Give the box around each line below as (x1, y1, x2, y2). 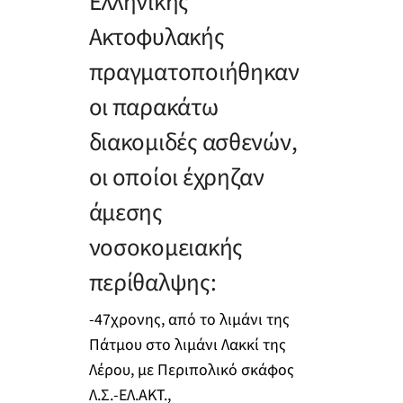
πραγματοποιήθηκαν (88, 55, 300, 91)
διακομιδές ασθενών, (88, 125, 298, 161)
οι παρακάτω (88, 90, 219, 126)
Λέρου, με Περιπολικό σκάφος (88, 358, 294, 381)
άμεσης (88, 195, 163, 231)
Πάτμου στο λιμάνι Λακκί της (88, 333, 286, 356)
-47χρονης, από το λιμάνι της (88, 308, 290, 331)
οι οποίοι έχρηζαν (88, 160, 264, 196)
